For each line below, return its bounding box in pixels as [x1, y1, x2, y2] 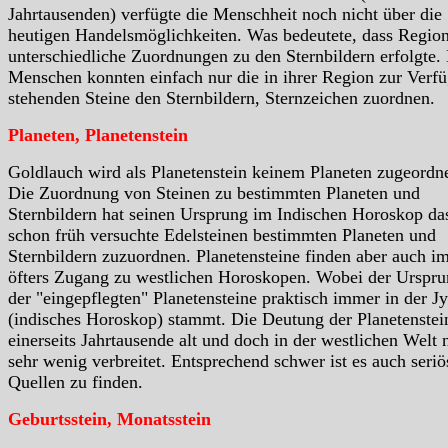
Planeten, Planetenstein [8, 124, 188, 145]
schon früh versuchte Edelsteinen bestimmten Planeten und [8, 224, 436, 245]
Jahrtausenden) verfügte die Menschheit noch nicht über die [8, 3, 442, 24]
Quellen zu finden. [8, 371, 143, 392]
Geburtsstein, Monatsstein [8, 408, 211, 429]
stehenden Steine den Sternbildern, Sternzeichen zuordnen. [8, 87, 435, 108]
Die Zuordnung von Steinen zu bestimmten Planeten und [8, 182, 420, 203]
